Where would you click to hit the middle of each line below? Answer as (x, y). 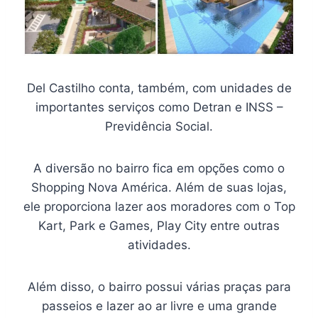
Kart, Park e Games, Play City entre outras (159, 225)
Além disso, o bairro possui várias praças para (159, 286)
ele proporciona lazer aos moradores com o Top (159, 206)
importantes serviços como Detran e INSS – (159, 107)
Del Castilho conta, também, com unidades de (159, 88)
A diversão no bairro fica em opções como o (159, 168)
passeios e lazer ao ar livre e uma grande (159, 306)
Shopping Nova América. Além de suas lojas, (159, 187)
